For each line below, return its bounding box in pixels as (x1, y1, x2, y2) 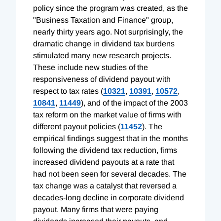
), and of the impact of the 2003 (81, 98, 188, 107)
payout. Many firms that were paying (33, 205, 158, 214)
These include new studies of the (33, 63, 148, 72)
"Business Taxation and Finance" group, (33, 15, 173, 24)
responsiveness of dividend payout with (33, 74, 171, 83)
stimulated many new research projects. (33, 51, 171, 60)
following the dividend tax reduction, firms (33, 146, 177, 154)
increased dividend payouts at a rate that (33, 157, 174, 166)
